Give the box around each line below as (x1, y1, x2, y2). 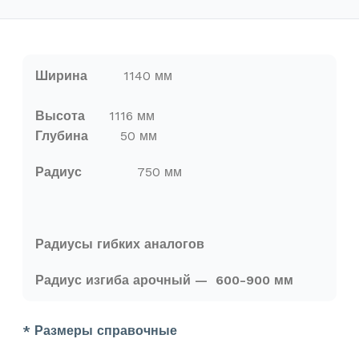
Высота (35, 107, 85, 123)
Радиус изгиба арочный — (35, 272, 216, 288)
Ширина (35, 67, 123, 83)
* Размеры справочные (22, 322, 177, 338)
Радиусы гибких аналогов (35, 236, 204, 252)
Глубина (35, 127, 108, 143)
